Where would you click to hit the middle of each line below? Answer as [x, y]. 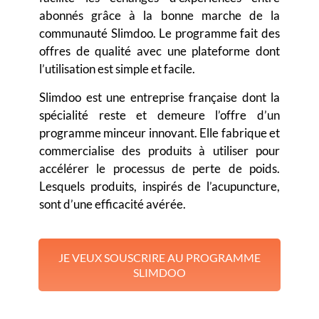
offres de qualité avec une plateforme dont [159, 51]
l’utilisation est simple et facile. [117, 69]
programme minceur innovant [117, 133]
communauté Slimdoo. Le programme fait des [159, 33]
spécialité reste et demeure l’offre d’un [159, 115]
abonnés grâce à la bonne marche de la [159, 16]
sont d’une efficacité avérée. [113, 204]
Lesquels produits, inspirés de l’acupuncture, [159, 187]
